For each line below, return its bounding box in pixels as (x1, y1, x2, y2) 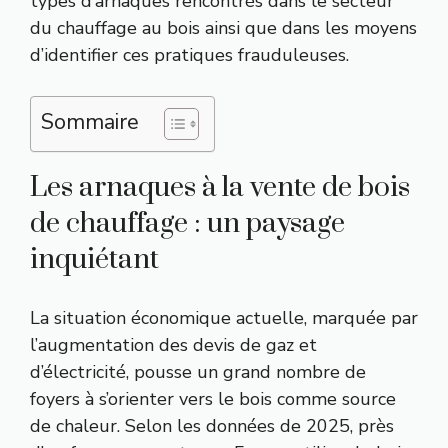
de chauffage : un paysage (30, 205, 345, 241)
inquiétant (30, 241, 159, 277)
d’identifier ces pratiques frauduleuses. (30, 42, 349, 67)
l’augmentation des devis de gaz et (30, 332, 317, 357)
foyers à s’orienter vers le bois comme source (30, 386, 396, 411)
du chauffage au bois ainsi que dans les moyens (30, 15, 417, 40)
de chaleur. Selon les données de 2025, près (30, 413, 394, 438)
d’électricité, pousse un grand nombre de (30, 359, 366, 384)
